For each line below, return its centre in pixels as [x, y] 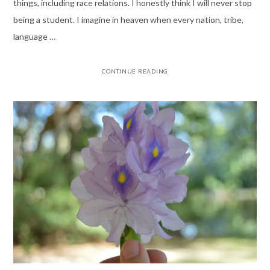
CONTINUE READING [135, 71]
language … [34, 37]
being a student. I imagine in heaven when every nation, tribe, [128, 20]
